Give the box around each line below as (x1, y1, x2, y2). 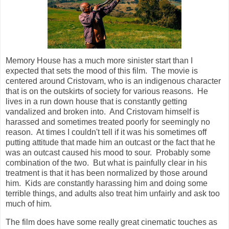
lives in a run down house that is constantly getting (6, 97, 187, 106)
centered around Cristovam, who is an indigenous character (6, 77, 221, 86)
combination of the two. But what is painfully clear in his (6, 158, 207, 168)
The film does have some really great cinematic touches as (6, 217, 217, 226)
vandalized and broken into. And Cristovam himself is (6, 107, 199, 117)
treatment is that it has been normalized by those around (6, 169, 208, 178)
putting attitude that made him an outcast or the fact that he (6, 138, 215, 147)
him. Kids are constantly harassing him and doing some (6, 179, 208, 188)
